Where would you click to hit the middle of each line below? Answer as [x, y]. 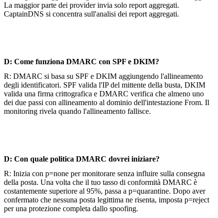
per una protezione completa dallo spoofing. [71, 208]
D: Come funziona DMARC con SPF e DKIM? [82, 61]
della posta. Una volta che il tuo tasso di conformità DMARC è [100, 182]
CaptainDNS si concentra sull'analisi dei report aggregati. [91, 14]
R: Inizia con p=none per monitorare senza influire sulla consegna [104, 173]
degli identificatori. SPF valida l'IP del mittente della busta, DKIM [105, 85]
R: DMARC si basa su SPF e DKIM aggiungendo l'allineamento [103, 76]
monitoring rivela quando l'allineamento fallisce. [77, 111]
